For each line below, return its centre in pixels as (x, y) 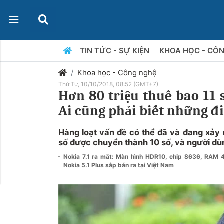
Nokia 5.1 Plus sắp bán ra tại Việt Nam (119, 165)
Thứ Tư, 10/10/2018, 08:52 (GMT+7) (108, 84)
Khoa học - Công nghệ (117, 73)
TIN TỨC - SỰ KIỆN (115, 51)
